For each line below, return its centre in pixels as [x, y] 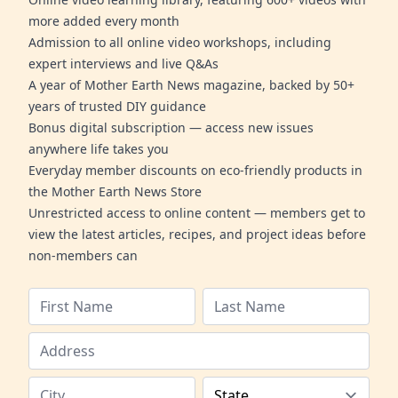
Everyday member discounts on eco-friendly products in [195, 170]
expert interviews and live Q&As [123, 63]
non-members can [83, 255]
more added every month [104, 20]
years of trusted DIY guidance [117, 106]
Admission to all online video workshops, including [180, 42]
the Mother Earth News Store [115, 191]
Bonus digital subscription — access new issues [171, 127]
